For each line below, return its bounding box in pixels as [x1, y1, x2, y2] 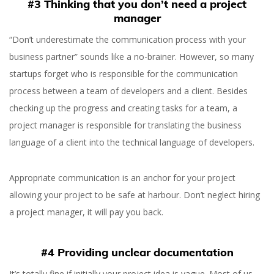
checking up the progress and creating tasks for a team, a [9, 102, 237, 114]
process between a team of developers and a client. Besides [9, 85, 248, 97]
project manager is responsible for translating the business [9, 119, 242, 131]
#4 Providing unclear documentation [40, 245, 234, 259]
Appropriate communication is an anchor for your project [9, 172, 235, 183]
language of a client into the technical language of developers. [9, 136, 254, 148]
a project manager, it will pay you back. [9, 206, 163, 218]
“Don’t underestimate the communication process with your [9, 34, 246, 45]
